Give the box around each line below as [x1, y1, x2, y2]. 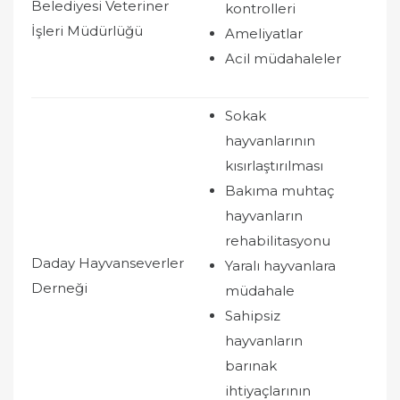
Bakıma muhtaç [225, 181, 334, 199]
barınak [225, 356, 277, 374]
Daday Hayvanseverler [31, 254, 184, 271]
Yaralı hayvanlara [225, 256, 336, 274]
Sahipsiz [225, 306, 280, 324]
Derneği [31, 279, 87, 296]
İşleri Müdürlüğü [31, 21, 143, 39]
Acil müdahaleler [225, 49, 341, 67]
